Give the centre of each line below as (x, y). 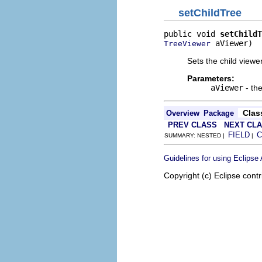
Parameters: (211, 78)
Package (219, 113)
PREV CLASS (192, 125)
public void (192, 34)
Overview (183, 113)
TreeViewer (187, 44)
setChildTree (210, 13)
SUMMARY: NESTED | (196, 135)
